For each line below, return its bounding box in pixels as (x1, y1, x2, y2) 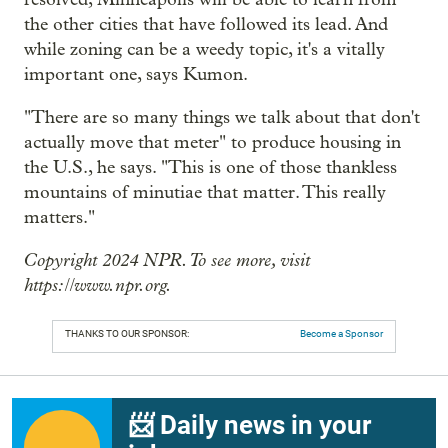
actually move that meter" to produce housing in (24, 132, 401, 154)
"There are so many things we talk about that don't (24, 107, 420, 129)
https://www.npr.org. (24, 274, 172, 297)
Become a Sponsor (300, 328, 383, 340)
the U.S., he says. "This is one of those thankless (24, 157, 397, 179)
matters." (24, 207, 95, 229)
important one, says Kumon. (24, 64, 248, 86)
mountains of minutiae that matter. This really (24, 182, 386, 204)
